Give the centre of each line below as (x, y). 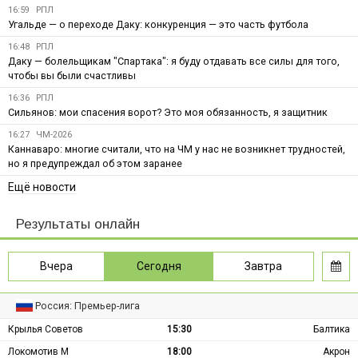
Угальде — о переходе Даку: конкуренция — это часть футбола (158, 24)
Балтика (332, 329)
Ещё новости (42, 187)
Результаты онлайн (78, 224)
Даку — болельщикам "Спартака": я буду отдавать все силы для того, (174, 61)
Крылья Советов (46, 329)
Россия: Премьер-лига (88, 305)
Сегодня (159, 266)
